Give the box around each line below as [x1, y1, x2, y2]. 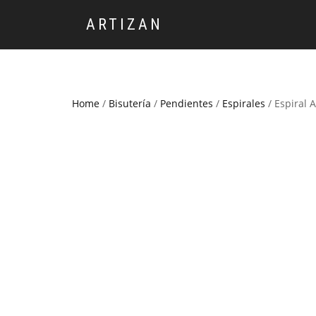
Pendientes [160, 97, 213, 110]
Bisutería [109, 97, 151, 110]
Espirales [222, 97, 265, 110]
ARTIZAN [86, 16, 163, 33]
